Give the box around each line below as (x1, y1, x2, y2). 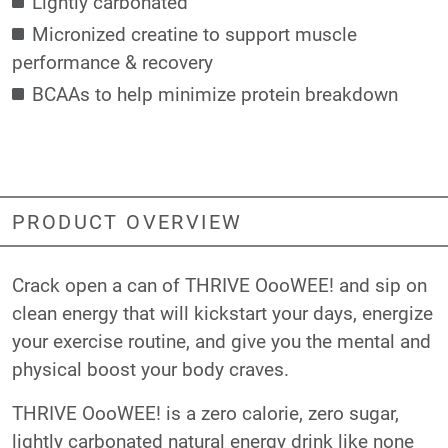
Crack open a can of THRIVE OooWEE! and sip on (12, 271, 427, 297)
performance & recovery (12, 48, 213, 74)
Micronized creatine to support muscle (32, 20, 357, 46)
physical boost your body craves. (12, 355, 289, 381)
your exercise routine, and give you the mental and (12, 327, 431, 353)
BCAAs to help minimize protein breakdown (32, 80, 398, 106)
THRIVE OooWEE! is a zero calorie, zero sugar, (12, 399, 399, 425)
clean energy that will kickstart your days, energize (12, 299, 433, 325)
